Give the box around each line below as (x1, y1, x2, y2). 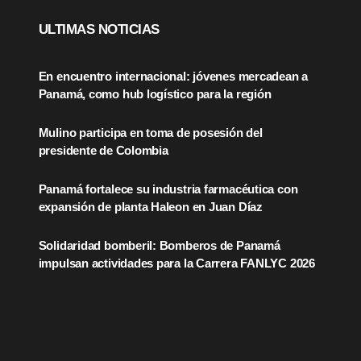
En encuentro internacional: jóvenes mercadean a (38, 68, 309, 83)
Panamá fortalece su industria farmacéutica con (38, 181, 298, 196)
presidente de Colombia (38, 143, 168, 157)
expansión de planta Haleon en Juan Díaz (38, 199, 263, 214)
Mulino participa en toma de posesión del (38, 125, 263, 139)
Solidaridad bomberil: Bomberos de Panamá (38, 238, 280, 252)
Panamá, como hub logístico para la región (38, 86, 272, 101)
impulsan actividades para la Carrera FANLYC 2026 (38, 255, 315, 270)
